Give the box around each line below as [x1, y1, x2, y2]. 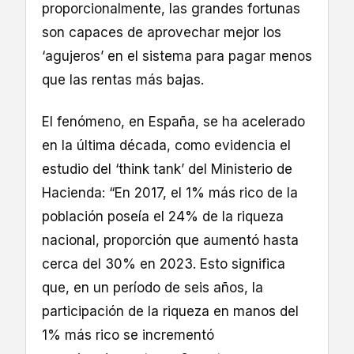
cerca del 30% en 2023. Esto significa [42, 255, 285, 272]
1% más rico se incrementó [42, 326, 214, 343]
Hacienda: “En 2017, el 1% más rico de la [42, 184, 298, 201]
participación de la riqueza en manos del [42, 303, 299, 319]
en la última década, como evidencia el [42, 137, 291, 153]
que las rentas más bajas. [42, 72, 208, 88]
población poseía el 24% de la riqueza [42, 208, 284, 224]
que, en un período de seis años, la [42, 279, 263, 296]
